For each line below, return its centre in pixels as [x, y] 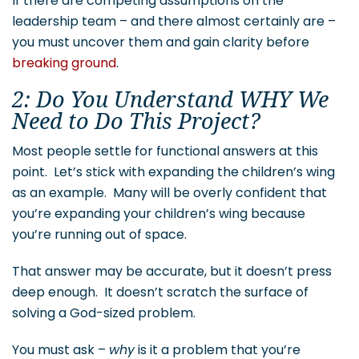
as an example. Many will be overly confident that [169, 193]
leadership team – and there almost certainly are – [174, 22]
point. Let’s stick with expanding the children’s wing [173, 172]
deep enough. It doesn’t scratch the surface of [160, 292]
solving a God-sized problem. [104, 313]
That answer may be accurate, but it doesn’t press [172, 272]
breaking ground [64, 63]
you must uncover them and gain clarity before [161, 42]
